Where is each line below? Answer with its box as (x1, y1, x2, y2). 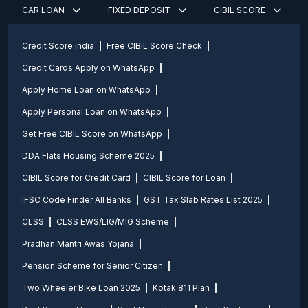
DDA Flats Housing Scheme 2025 (22, 151, 155, 161)
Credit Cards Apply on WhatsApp (22, 63, 155, 73)
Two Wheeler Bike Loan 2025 (22, 283, 140, 293)
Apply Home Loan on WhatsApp (22, 85, 151, 95)
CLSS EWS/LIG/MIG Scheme (56, 217, 169, 227)
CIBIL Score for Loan (143, 173, 225, 183)
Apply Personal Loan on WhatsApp (22, 107, 162, 117)
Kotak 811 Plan (153, 283, 210, 293)
